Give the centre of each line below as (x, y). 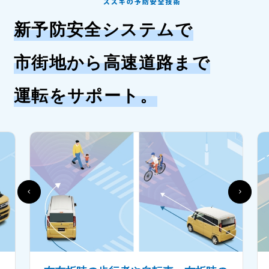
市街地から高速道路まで (112, 65)
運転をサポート (77, 98)
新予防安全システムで (103, 32)
